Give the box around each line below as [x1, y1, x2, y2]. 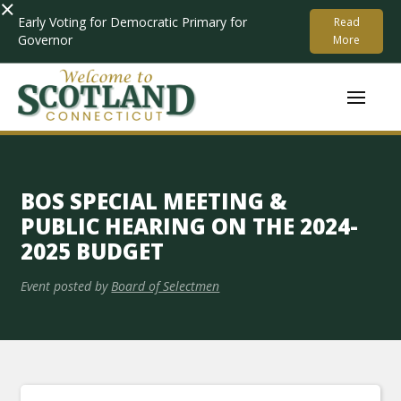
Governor [18, 31, 73, 48]
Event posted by [21, 277, 108, 294]
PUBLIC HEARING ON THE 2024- [21, 211, 359, 241]
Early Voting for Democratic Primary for [18, 13, 247, 30]
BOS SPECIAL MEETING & [21, 186, 288, 216]
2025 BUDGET [21, 236, 165, 266]
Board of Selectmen [111, 277, 220, 294]
